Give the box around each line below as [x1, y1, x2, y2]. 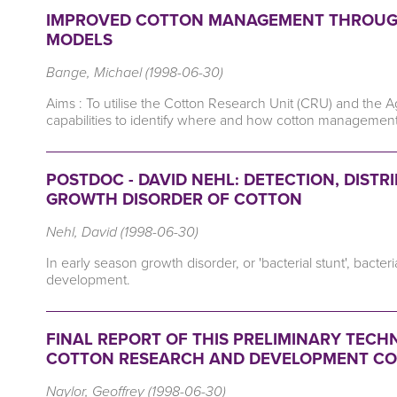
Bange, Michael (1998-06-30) [46, 62, 223, 83]
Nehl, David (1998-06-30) [46, 222, 198, 243]
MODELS [46, 27, 113, 52]
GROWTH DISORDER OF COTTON [46, 187, 302, 212]
